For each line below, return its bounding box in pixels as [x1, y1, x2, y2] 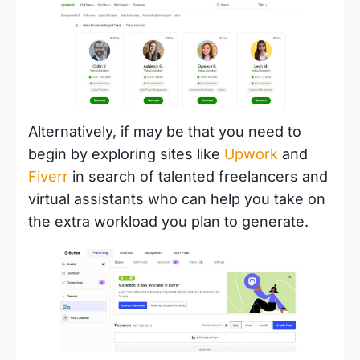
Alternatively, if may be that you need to [28, 122, 301, 140]
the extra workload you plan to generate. [28, 212, 309, 230]
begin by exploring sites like [28, 145, 224, 162]
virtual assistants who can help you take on [28, 190, 325, 207]
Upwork [224, 145, 278, 162]
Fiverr [28, 167, 68, 185]
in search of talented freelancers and [68, 167, 328, 185]
